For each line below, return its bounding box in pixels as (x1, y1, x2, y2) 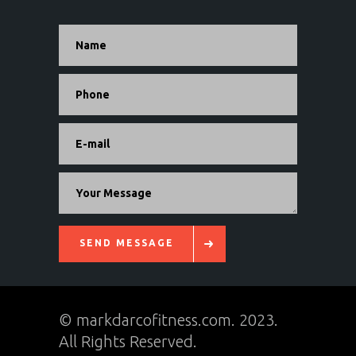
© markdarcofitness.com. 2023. (59, 311, 278, 330)
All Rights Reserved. (59, 332, 197, 351)
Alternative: (226, 219, 308, 238)
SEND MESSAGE (79, 238, 174, 249)
